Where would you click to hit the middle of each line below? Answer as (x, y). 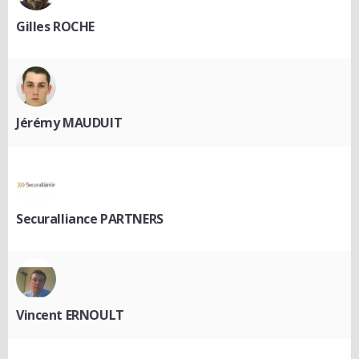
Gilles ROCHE (55, 26)
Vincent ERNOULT (70, 315)
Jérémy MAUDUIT (69, 122)
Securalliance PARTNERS (90, 218)
